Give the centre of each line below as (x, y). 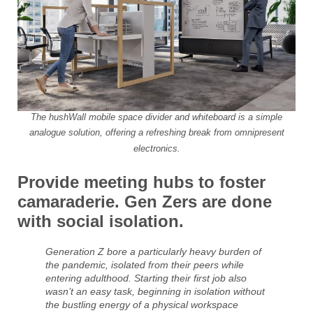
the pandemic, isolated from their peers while (145, 264)
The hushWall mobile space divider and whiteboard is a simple (156, 117)
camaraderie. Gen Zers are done (145, 201)
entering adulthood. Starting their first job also (146, 278)
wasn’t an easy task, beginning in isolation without (155, 291)
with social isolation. (101, 221)
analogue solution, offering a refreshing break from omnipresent (156, 133)
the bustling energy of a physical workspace (142, 304)
